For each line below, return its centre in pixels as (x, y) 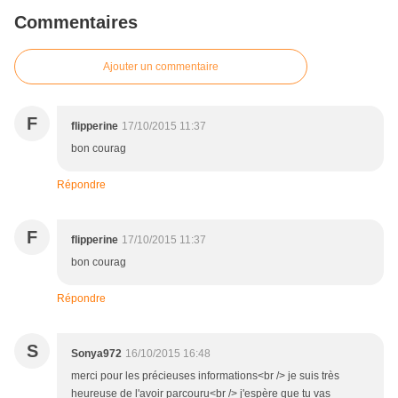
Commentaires (76, 23)
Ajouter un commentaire (161, 67)
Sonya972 (96, 354)
